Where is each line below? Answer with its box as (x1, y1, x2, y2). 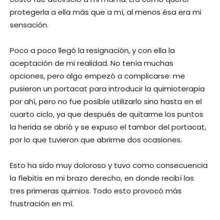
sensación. (10, 19, 49, 30)
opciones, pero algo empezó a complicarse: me (10, 70, 185, 81)
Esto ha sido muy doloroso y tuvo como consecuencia (10, 160, 208, 170)
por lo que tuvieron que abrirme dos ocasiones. (10, 134, 182, 145)
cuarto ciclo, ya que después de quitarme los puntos (10, 109, 203, 119)
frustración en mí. (10, 198, 74, 209)
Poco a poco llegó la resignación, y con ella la (10, 45, 175, 55)
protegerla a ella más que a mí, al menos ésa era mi (10, 6, 201, 17)
